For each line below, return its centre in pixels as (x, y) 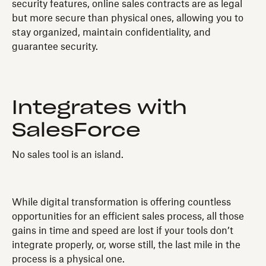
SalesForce (76, 130)
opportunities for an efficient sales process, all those (128, 216)
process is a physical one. (68, 259)
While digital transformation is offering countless (121, 202)
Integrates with (99, 108)
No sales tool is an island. (68, 155)
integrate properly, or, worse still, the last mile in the (126, 245)
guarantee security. (55, 47)
